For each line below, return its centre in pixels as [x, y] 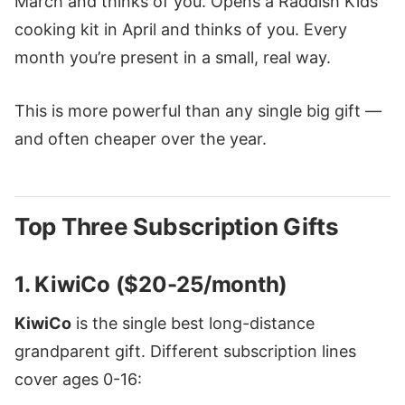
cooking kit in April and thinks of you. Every [181, 29]
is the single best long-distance [193, 324]
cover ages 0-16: [78, 380]
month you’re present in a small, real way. [173, 57]
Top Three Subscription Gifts [177, 227]
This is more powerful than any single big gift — [198, 111]
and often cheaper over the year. [141, 139]
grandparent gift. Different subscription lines [185, 352]
